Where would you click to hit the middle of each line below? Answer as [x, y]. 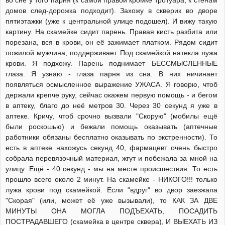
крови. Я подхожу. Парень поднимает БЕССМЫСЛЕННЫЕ [111, 63]
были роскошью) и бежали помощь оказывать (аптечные [111, 126]
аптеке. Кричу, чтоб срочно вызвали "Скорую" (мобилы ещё [111, 116]
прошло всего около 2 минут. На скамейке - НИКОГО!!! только [111, 179]
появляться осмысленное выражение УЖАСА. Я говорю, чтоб [111, 84]
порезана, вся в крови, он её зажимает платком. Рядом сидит [111, 42]
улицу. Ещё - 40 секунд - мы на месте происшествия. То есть [111, 168]
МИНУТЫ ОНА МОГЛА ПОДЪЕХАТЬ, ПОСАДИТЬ [111, 211]
